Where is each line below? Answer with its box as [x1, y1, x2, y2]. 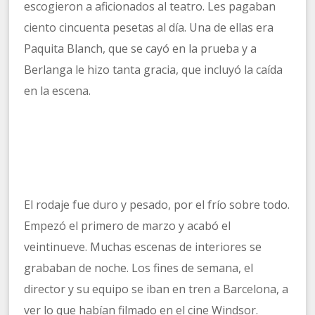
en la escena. [24, 83, 91, 99]
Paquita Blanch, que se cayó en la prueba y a [24, 41, 257, 57]
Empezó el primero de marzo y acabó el [24, 218, 231, 234]
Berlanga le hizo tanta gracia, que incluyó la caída [24, 62, 283, 78]
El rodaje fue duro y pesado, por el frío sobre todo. [24, 197, 290, 213]
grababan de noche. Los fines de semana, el [24, 260, 254, 276]
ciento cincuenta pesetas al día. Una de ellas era [24, 20, 274, 36]
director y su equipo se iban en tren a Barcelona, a [24, 281, 289, 297]
